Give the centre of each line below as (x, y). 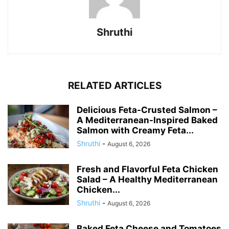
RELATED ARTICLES (114, 86)
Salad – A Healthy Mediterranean (147, 180)
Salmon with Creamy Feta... (135, 131)
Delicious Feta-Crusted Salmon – (147, 110)
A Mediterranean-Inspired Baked (147, 120)
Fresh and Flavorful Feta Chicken (147, 169)
